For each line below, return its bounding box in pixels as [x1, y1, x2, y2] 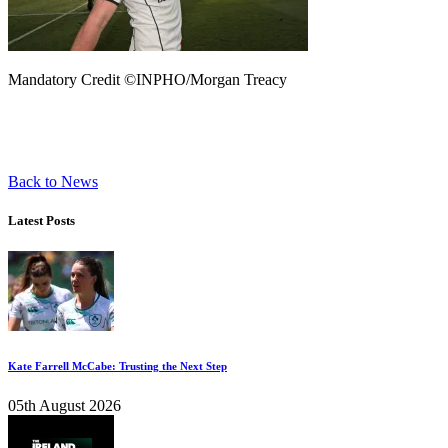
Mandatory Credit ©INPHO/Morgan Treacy [8, 70, 287, 88]
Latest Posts [8, 212, 75, 228]
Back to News [8, 172, 98, 190]
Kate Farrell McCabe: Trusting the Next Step [8, 360, 227, 373]
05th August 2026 [8, 397, 121, 415]
